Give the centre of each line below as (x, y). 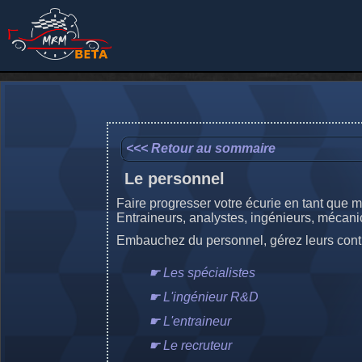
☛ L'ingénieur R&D (204, 297)
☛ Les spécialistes (202, 273)
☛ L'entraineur (190, 321)
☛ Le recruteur (190, 345)
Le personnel (175, 179)
